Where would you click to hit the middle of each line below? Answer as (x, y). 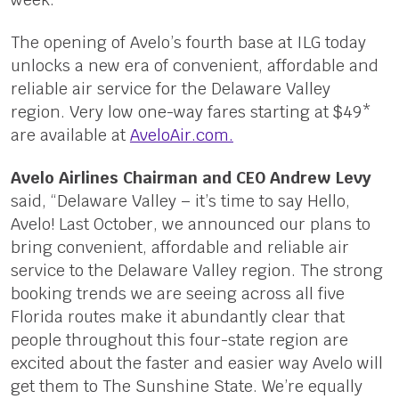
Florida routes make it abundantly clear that (177, 316)
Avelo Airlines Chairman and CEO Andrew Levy (191, 177)
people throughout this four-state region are (179, 339)
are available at (70, 134)
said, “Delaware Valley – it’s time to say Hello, (180, 200)
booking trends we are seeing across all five (177, 293)
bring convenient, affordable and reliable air (179, 247)
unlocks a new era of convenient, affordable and (194, 65)
